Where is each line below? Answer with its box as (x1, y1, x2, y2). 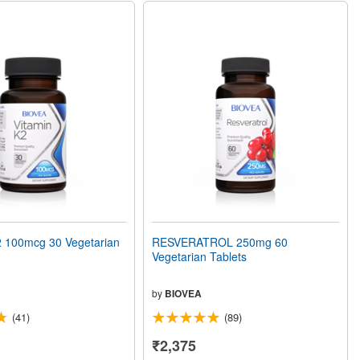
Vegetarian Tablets (152, 248, 247, 265)
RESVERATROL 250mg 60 (152, 234, 288, 251)
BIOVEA (165, 286, 202, 301)
